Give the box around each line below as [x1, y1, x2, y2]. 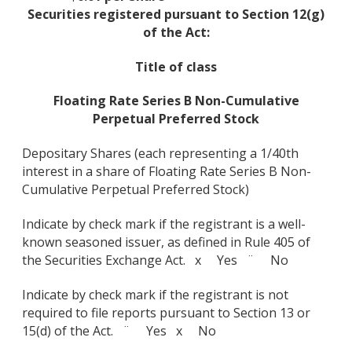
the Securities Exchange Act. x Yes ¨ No [22, 251, 288, 269]
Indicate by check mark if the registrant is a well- [22, 214, 306, 233]
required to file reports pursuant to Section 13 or [22, 303, 310, 321]
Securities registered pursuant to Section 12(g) [27, 5, 324, 23]
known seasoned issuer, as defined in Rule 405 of [22, 233, 310, 251]
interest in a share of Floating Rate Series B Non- [22, 163, 311, 181]
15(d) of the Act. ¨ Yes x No [22, 321, 216, 339]
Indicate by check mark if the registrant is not [22, 285, 288, 303]
